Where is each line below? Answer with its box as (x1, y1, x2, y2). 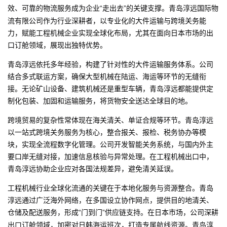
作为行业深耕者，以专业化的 (43, 15, 135, 25)
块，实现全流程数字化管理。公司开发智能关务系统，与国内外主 (8, 139, 213, 149)
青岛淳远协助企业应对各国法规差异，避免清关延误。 (8, 163, 178, 173)
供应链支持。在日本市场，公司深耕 (105, 207, 218, 217)
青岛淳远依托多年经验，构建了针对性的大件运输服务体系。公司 (8, 59, 213, 69)
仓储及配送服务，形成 (8, 207, 79, 217)
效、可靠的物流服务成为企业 (8, 3, 100, 13)
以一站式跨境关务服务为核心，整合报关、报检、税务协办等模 (8, 127, 206, 137)
